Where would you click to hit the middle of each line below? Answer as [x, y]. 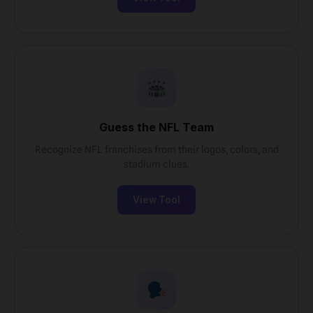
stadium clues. [156, 164]
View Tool [156, 200]
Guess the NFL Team [156, 127]
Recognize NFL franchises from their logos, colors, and [156, 149]
